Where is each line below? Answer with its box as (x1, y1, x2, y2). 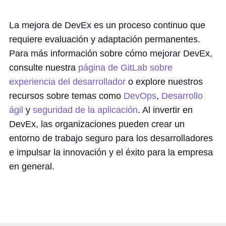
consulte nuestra (9, 63, 78, 73)
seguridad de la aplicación (33, 105, 138, 115)
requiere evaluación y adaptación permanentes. (9, 34, 200, 44)
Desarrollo (161, 91, 203, 101)
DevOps (124, 91, 156, 101)
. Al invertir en (138, 105, 193, 115)
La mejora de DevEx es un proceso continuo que (9, 20, 205, 30)
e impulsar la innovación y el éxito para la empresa (9, 147, 213, 157)
